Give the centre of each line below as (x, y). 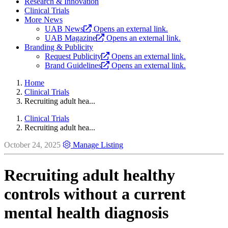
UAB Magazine (70, 38)
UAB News (64, 29)
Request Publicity (73, 56)
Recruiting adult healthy (90, 175)
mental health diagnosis (86, 212)
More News (44, 20)
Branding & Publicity (59, 47)
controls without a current (95, 194)
